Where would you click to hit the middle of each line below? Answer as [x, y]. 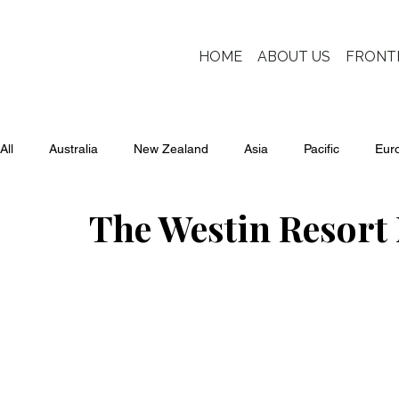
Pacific [322, 149]
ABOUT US [293, 57]
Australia [73, 149]
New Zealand [171, 149]
